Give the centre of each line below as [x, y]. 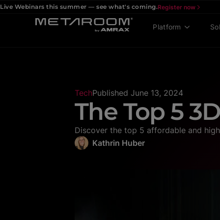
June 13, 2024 [157, 93]
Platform [167, 27]
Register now [177, 7]
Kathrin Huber [119, 143]
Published [110, 93]
